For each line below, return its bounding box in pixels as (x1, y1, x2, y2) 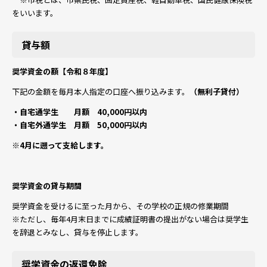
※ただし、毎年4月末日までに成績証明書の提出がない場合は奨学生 (12, 213, 249, 225)
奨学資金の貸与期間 (12, 180, 82, 191)
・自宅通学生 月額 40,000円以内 (12, 106, 147, 117)
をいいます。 (12, 7, 58, 18)
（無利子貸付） (190, 86, 244, 97)
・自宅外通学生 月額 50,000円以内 (12, 119, 147, 131)
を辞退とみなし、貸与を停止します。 (12, 226, 143, 238)
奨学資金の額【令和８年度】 (12, 66, 113, 77)
